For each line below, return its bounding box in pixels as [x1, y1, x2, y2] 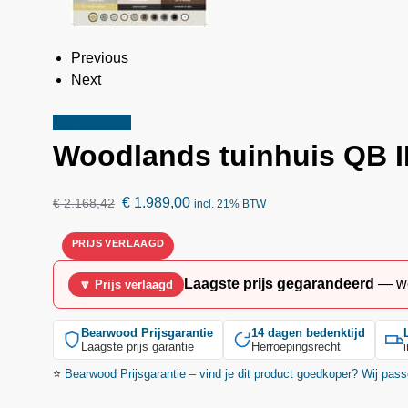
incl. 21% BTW [193, 198, 266, 211]
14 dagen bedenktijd [250, 325, 365, 340]
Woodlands [52, 139, 211, 173]
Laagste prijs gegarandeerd [183, 276, 374, 292]
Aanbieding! [52, 115, 131, 131]
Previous [70, 50, 128, 66]
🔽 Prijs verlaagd [78, 277, 173, 291]
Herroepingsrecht [250, 339, 341, 353]
